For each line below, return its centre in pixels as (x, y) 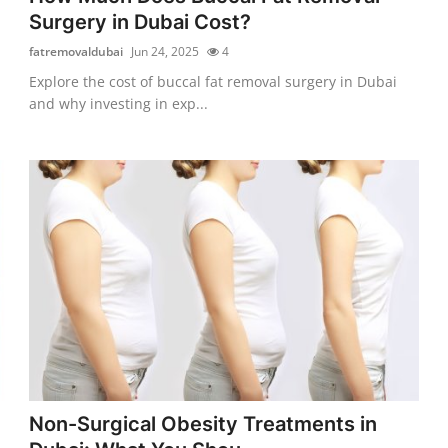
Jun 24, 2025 (165, 51)
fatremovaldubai (76, 51)
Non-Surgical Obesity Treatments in (203, 423)
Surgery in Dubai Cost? (140, 21)
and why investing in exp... (119, 103)
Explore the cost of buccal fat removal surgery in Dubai (213, 81)
